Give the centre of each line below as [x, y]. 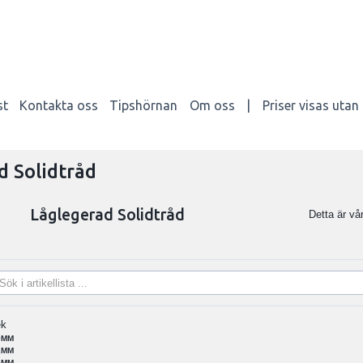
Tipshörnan [144, 105]
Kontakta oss [59, 105]
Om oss [212, 105]
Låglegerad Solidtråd [108, 215]
